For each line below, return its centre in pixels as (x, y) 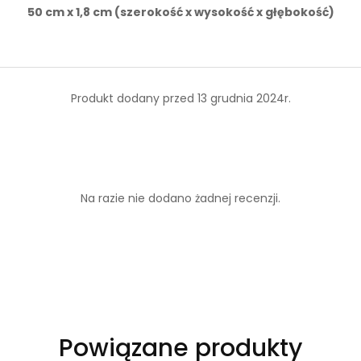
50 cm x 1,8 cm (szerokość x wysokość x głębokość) (180, 12)
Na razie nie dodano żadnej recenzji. (180, 198)
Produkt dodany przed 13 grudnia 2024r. (180, 99)
